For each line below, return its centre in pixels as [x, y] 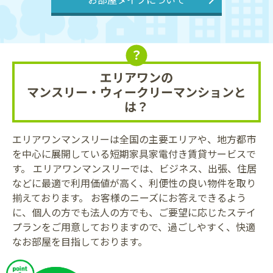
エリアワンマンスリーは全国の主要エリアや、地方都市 [134, 139]
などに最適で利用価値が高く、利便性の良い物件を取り [134, 183]
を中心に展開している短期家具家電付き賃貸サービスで [134, 153]
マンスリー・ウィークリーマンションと [136, 91]
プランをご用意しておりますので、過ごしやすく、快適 [134, 226]
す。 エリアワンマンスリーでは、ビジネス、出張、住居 [134, 168]
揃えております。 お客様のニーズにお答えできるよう [129, 197]
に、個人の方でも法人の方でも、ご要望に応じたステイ [134, 212]
